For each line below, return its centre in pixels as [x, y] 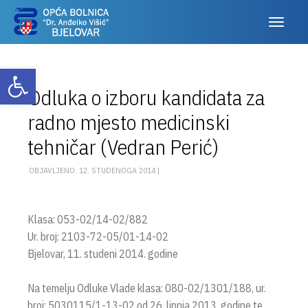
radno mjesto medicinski [129, 122]
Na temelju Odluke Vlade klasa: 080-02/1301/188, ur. [147, 288]
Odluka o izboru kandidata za [146, 97]
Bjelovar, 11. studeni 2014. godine [103, 254]
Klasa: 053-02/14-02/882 [88, 219]
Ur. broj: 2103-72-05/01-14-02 [98, 236]
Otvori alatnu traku [29, 75]
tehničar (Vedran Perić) [123, 147]
